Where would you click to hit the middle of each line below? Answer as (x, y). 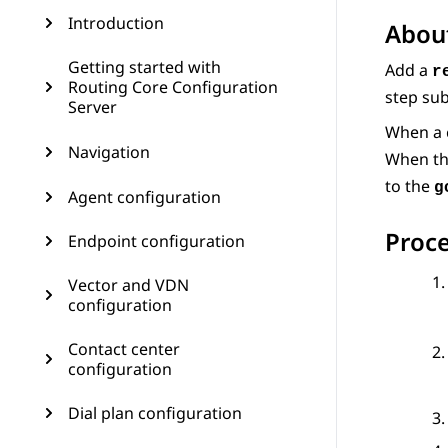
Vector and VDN (128, 285)
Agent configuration (144, 197)
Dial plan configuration (155, 413)
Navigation (109, 152)
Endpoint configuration (156, 241)
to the (409, 186)
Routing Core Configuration (173, 87)
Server (92, 107)
